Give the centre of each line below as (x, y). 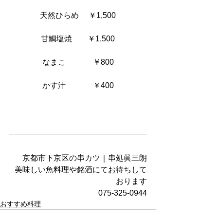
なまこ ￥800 (78, 62)
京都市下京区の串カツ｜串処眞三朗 (85, 158)
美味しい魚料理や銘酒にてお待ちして (81, 170)
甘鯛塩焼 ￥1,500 (78, 39)
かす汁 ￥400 (78, 85)
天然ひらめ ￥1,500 (78, 15)
